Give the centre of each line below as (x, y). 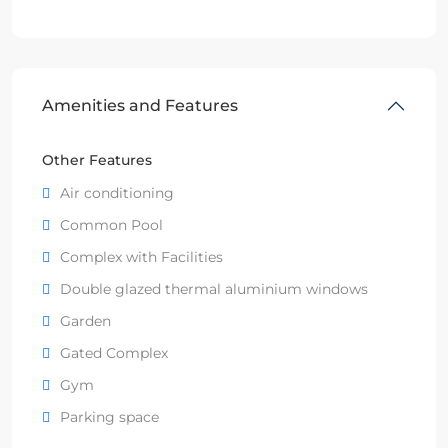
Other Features (97, 159)
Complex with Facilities (141, 256)
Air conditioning (117, 192)
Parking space (109, 416)
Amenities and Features (140, 105)
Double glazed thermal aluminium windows (214, 288)
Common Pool (111, 224)
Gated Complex (114, 352)
